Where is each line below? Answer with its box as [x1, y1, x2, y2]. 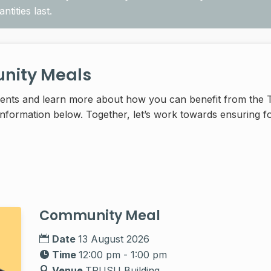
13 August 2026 [78, 233, 150, 246]
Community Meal [39, 206, 161, 226]
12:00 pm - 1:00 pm [79, 249, 168, 261]
